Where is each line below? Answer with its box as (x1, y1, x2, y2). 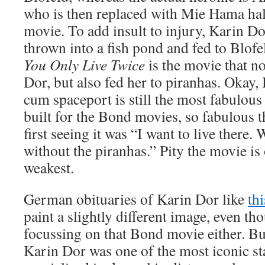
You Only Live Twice (24, 54, 145, 75)
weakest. (24, 157, 74, 177)
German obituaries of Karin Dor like (24, 189, 248, 209)
